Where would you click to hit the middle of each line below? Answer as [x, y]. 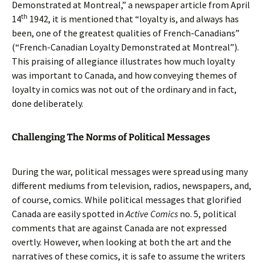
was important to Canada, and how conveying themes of [124, 75]
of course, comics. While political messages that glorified [127, 200]
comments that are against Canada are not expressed [119, 228]
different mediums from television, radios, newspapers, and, [131, 186]
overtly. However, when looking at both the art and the [122, 242]
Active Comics [153, 214]
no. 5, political [208, 214]
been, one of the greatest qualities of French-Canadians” [126, 33]
